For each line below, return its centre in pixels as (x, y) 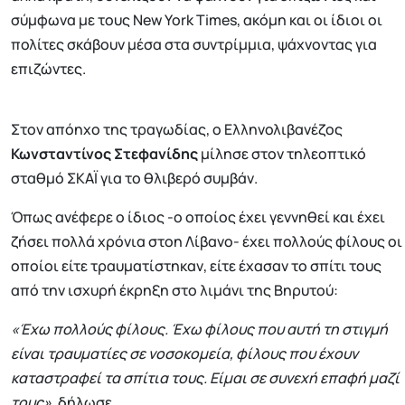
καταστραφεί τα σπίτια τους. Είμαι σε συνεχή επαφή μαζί (205, 378)
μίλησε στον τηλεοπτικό (282, 154)
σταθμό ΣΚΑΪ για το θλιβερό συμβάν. (134, 179)
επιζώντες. (48, 69)
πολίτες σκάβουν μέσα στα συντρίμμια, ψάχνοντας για (194, 45)
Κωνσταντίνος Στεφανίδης (104, 154)
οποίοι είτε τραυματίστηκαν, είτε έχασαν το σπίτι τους (196, 266)
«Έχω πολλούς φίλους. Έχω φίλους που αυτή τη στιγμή (199, 330)
